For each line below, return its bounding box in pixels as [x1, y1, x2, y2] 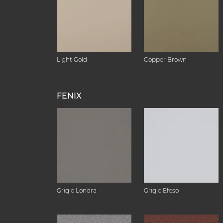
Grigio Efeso [144, 187, 179, 194]
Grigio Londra [57, 187, 97, 194]
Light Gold [57, 56, 87, 63]
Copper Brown [144, 56, 187, 63]
